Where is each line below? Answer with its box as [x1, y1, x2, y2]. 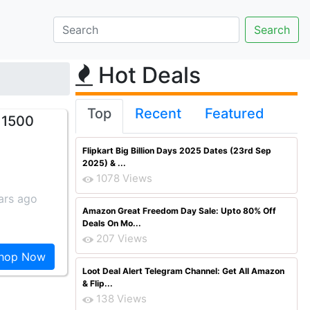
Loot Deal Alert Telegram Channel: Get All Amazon [82, 266, 284, 276]
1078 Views [96, 172, 152, 185]
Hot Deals [93, 62, 201, 89]
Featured [205, 105, 264, 122]
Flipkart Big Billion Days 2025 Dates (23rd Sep [82, 145, 271, 156]
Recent [135, 105, 181, 122]
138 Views [96, 292, 147, 305]
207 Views [96, 232, 147, 245]
